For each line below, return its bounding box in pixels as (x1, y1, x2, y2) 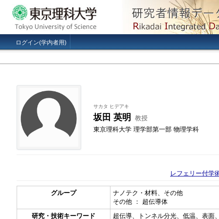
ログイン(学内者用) (16, 39, 66, 46)
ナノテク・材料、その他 (113, 189, 183, 197)
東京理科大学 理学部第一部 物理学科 (93, 125, 199, 133)
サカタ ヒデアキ (93, 103, 129, 109)
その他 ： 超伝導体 (113, 198, 168, 205)
